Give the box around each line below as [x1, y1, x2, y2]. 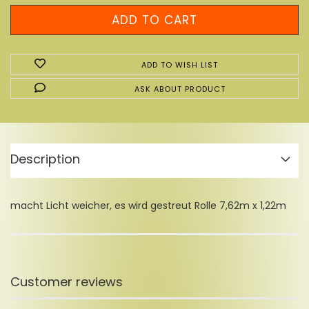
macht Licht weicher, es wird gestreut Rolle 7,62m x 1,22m [10, 199, 286, 212]
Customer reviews [10, 273, 123, 290]
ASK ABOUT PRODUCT [134, 83, 226, 94]
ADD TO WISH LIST [141, 59, 219, 70]
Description [10, 150, 80, 168]
